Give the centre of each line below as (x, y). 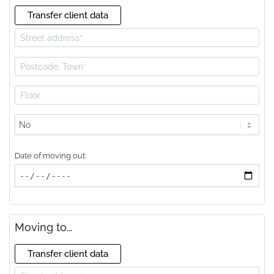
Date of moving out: (50, 156)
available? (34, 138)
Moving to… (43, 228)
